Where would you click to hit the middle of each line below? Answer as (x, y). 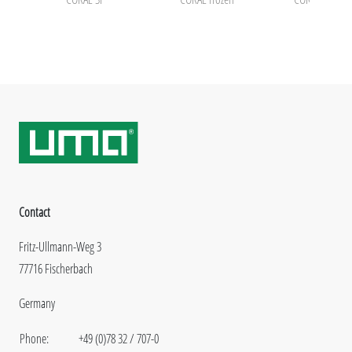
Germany (37, 303)
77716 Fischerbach (56, 268)
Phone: (34, 338)
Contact (35, 212)
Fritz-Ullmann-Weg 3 (60, 246)
